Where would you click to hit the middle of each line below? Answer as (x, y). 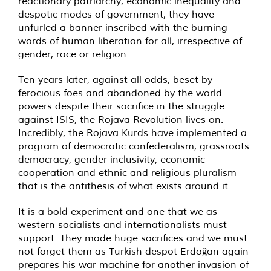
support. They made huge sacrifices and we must (133, 237)
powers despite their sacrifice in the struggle (121, 106)
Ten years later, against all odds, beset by (115, 79)
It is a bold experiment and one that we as (118, 211)
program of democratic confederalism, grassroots (134, 145)
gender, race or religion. (73, 54)
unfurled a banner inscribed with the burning (123, 27)
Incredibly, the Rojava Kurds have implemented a (132, 132)
